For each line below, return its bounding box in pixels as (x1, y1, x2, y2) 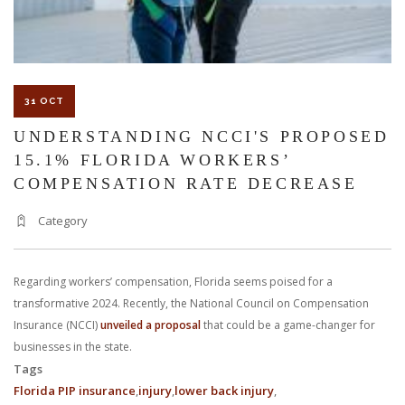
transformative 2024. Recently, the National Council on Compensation (14, 295, 369, 311)
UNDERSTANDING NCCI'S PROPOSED (14, 127, 390, 146)
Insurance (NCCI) (14, 316, 100, 333)
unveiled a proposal (100, 316, 201, 333)
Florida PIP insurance (14, 381, 136, 399)
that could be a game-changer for (201, 316, 375, 333)
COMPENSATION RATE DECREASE (14, 174, 358, 193)
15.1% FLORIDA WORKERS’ (14, 150, 291, 169)
